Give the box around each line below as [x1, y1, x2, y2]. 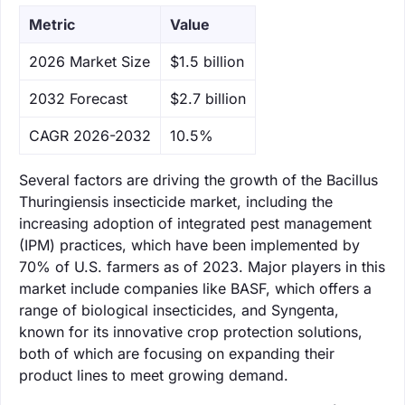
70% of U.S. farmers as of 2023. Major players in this [19, 257, 385, 276]
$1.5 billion [170, 52, 244, 71]
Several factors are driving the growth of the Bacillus [19, 170, 378, 189]
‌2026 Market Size [29, 52, 150, 71]
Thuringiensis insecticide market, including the [19, 192, 333, 211]
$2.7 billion [170, 89, 246, 108]
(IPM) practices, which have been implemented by [19, 235, 360, 254]
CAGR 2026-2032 [29, 126, 151, 145]
